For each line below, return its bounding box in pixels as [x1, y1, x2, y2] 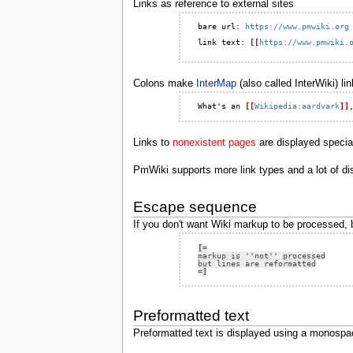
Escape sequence [132, 198, 257, 215]
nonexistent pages [172, 136, 256, 148]
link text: [197, 38, 250, 47]
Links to [132, 136, 173, 148]
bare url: [197, 22, 245, 32]
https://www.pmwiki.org [244, 22, 349, 32]
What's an [197, 102, 245, 111]
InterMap [195, 77, 236, 89]
